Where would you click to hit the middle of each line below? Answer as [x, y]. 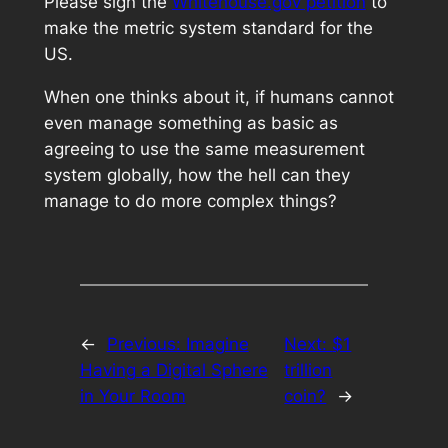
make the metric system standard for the [208, 28]
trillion [308, 369]
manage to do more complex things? [190, 200]
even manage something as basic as [190, 122]
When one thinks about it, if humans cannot [218, 96]
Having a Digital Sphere [173, 369]
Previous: [146, 343]
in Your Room [132, 395]
